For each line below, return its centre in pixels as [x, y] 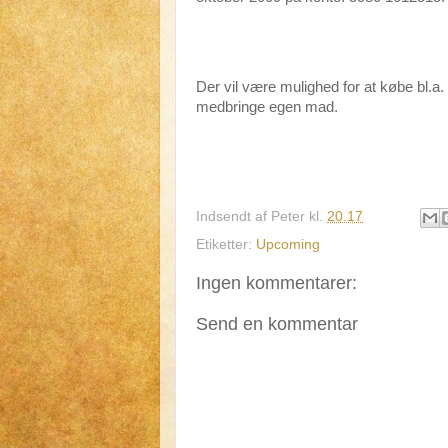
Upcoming [288, 245]
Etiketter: [226, 245]
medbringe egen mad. [267, 106]
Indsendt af [233, 217]
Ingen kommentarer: [276, 283]
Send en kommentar [277, 324]
